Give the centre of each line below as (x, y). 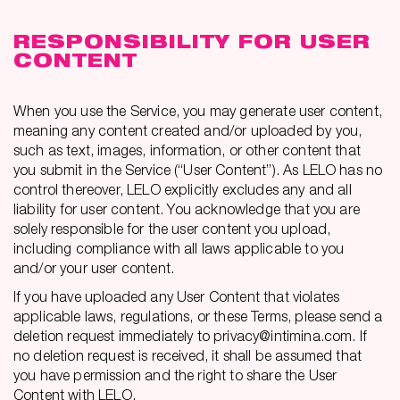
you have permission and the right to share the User (175, 375)
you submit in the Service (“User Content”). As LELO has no (198, 170)
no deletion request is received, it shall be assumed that (188, 355)
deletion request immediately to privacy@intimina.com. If (190, 336)
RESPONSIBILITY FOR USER (192, 42)
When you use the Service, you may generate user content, (198, 111)
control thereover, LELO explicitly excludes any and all (183, 189)
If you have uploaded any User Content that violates (177, 296)
